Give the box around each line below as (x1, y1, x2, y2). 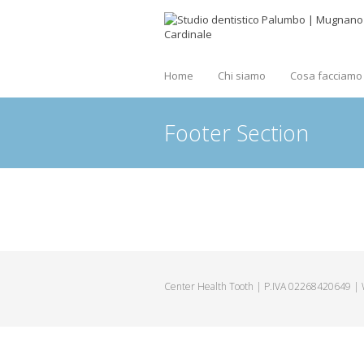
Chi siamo (218, 68, 266, 83)
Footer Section (164, 118, 309, 148)
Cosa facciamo (290, 68, 362, 83)
